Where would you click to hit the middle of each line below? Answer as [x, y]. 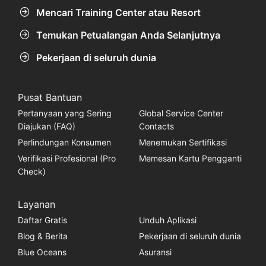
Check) [31, 171]
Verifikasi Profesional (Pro [66, 158]
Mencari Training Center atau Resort [118, 13]
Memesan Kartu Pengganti [190, 158]
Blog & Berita [42, 236]
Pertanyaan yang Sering [64, 113]
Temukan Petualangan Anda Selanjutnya [128, 35]
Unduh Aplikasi [167, 220]
